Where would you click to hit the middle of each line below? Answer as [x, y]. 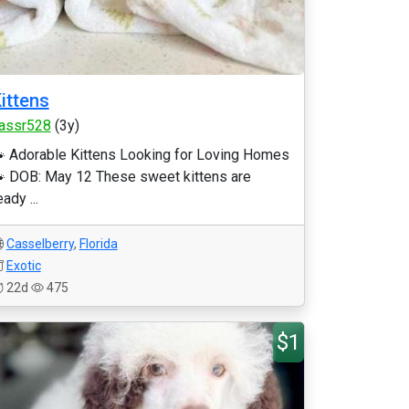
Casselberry [40, 244]
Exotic [23, 266]
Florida [98, 244]
